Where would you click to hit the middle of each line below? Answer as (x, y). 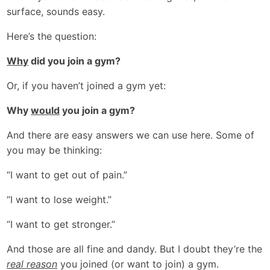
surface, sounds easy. (56, 11)
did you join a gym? (75, 61)
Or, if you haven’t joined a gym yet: (86, 86)
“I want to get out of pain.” (67, 175)
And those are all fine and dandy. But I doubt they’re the (135, 249)
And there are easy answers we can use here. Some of (131, 135)
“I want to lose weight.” (59, 199)
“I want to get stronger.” (61, 224)
